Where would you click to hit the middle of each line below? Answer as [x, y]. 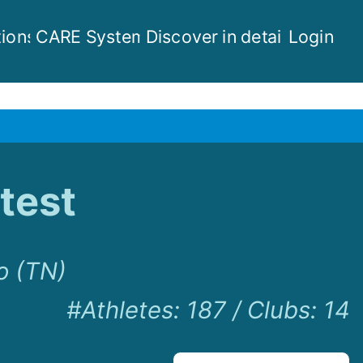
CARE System [91, 36]
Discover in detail [216, 36]
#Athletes [120, 310]
